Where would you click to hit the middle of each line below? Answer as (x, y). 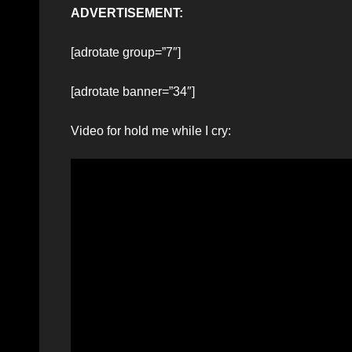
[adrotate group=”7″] (126, 52)
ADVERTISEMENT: (127, 13)
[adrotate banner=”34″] (133, 91)
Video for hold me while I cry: (151, 130)
